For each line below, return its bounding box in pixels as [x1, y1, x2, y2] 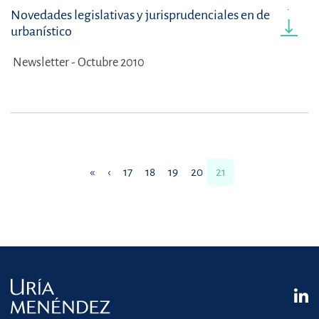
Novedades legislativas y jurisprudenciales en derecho [11, 8, 300, 23]
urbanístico [11, 24, 72, 39]
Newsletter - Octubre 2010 [13, 56, 145, 70]
